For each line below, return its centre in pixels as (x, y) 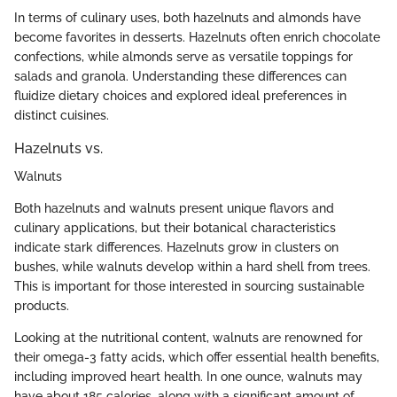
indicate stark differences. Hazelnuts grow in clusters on (176, 247)
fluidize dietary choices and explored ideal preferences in (180, 95)
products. (42, 306)
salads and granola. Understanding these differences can (180, 76)
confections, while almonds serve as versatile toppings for (183, 56)
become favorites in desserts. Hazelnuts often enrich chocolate (197, 37)
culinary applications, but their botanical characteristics (175, 228)
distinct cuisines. (62, 115)
